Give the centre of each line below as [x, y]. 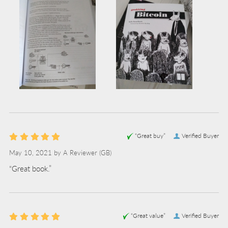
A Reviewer [80, 153]
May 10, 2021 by [36, 153]
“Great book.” [30, 168]
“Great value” [148, 215]
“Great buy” [150, 135]
